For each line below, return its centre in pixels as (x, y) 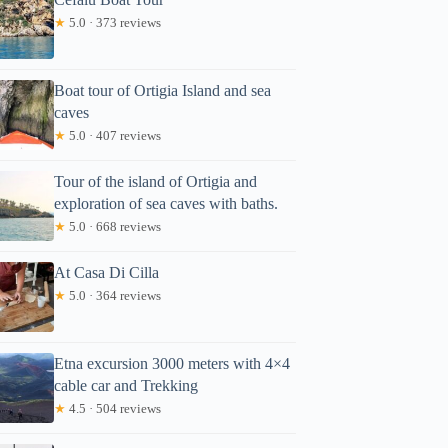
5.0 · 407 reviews (114, 135)
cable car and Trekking (126, 385)
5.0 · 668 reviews (114, 226)
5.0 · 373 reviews (114, 22)
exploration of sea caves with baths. (166, 203)
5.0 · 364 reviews (114, 295)
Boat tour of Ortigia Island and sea (163, 90)
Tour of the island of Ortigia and (156, 181)
